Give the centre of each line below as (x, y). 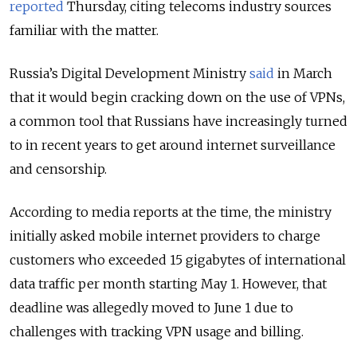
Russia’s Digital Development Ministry (129, 73)
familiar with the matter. (84, 30)
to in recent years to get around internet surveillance (173, 145)
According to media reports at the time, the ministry (171, 212)
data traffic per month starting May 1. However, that (168, 283)
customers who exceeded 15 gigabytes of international (178, 259)
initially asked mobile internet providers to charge (165, 235)
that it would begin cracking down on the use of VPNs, (177, 97)
